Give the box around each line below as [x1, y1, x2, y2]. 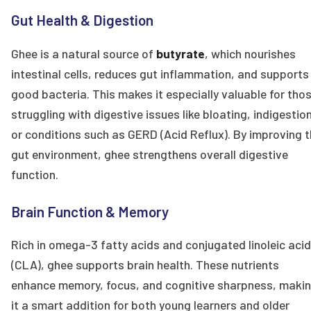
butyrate [156, 45, 205, 61]
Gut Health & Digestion [11, 11, 153, 29]
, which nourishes [205, 45, 296, 61]
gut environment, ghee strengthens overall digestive [11, 146, 288, 162]
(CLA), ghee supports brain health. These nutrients [11, 256, 279, 272]
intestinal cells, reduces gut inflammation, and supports [11, 65, 309, 81]
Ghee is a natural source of [11, 45, 156, 61]
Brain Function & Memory [11, 202, 169, 220]
